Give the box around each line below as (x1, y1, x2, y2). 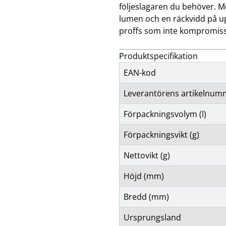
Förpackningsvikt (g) (124, 129, 199, 140)
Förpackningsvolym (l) (124, 108, 206, 120)
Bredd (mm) (124, 191, 169, 202)
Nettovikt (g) (124, 150, 170, 161)
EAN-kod (124, 67, 156, 78)
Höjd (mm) (124, 171, 164, 182)
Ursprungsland (124, 212, 181, 223)
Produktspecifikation (119, 50, 198, 62)
